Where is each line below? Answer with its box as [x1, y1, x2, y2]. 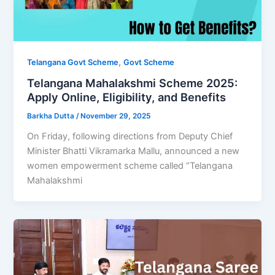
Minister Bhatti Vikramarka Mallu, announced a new [27, 145, 240, 157]
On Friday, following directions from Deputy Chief [27, 130, 233, 142]
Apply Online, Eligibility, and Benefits [27, 90, 227, 104]
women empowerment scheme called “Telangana [27, 160, 233, 171]
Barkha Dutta [27, 112, 77, 121]
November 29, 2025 [80, 112, 151, 121]
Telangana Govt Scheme [27, 57, 119, 67]
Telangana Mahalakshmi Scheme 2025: [27, 76, 238, 90]
